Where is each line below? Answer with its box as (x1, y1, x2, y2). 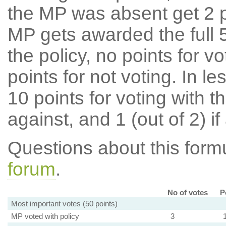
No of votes (167, 188, 208, 197)
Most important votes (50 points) (11, 199, 118, 208)
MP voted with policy (11, 212, 79, 220)
